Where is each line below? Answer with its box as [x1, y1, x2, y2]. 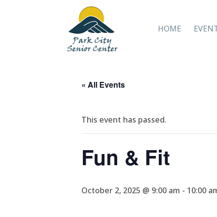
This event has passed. [81, 114, 167, 125]
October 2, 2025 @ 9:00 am [81, 185, 180, 196]
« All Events [81, 79, 125, 90]
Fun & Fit [81, 142, 170, 171]
